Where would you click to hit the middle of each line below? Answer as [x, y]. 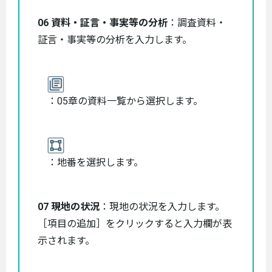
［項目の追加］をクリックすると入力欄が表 [135, 223]
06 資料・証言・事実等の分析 [103, 22]
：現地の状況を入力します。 [162, 206]
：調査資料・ [197, 22]
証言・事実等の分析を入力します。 [115, 39]
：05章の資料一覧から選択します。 [125, 101]
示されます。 [66, 240]
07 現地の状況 [69, 206]
